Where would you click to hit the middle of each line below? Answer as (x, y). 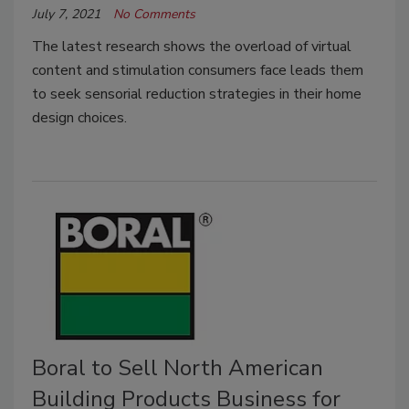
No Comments (154, 14)
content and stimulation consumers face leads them (198, 70)
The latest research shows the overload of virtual (192, 47)
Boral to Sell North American (178, 368)
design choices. (79, 118)
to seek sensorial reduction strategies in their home (197, 94)
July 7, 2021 (66, 14)
